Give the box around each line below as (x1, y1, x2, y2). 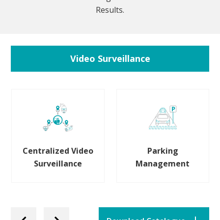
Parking (147, 145, 178, 157)
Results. (96, 4, 124, 16)
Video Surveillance (70, 53, 150, 65)
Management (136, 158, 190, 169)
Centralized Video (22, 145, 93, 157)
